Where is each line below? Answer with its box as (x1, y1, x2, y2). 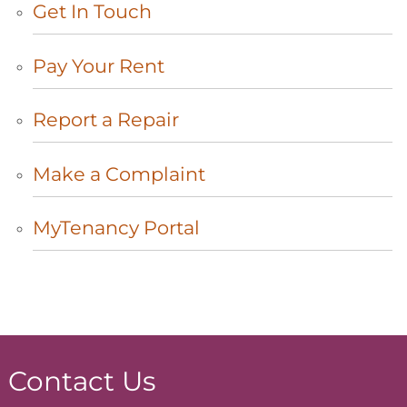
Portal (144, 216, 200, 240)
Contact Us (8, 364, 155, 398)
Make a (33, 162, 105, 185)
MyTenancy (33, 216, 144, 240)
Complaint (105, 162, 205, 185)
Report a (33, 108, 117, 132)
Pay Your (33, 54, 119, 77)
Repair (117, 108, 179, 132)
